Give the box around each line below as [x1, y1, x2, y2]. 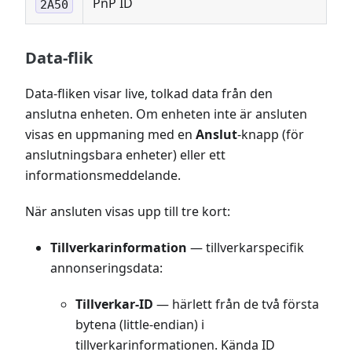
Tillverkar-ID [75, 295, 153, 313]
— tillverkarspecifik [187, 239, 304, 257]
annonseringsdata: [50, 259, 163, 277]
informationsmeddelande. [25, 167, 181, 185]
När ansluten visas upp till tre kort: [25, 203, 230, 221]
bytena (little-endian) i [75, 316, 204, 334]
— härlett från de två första [153, 295, 319, 313]
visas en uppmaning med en [25, 126, 196, 144]
